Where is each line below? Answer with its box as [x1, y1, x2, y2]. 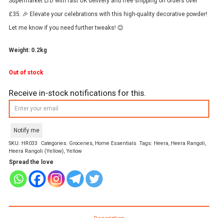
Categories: [40, 140, 69, 147]
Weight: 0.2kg [9, 47, 47, 54]
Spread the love [9, 159, 54, 166]
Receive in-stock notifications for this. [9, 88, 146, 98]
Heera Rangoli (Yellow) [9, 148, 64, 155]
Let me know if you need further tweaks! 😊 [9, 24, 124, 32]
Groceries [69, 140, 92, 147]
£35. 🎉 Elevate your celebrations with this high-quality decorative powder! [9, 11, 207, 18]
